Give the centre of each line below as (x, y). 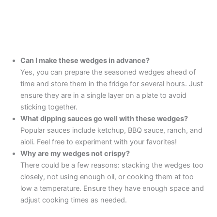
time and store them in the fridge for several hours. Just (112, 84)
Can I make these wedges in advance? (85, 61)
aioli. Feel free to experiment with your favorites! (99, 142)
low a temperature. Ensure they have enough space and (112, 189)
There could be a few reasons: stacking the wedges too (112, 165)
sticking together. (49, 107)
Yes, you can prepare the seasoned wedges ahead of (108, 72)
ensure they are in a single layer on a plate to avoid (104, 96)
